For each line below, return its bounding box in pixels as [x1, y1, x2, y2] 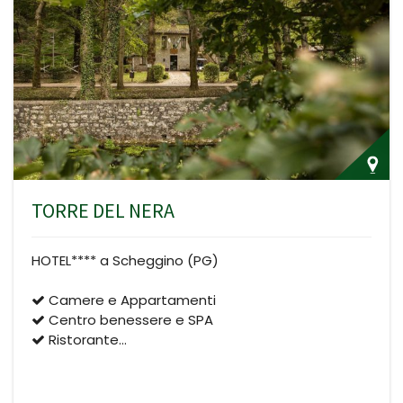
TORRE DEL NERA [31, 198, 175, 224]
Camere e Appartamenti [45, 291, 216, 310]
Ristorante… [45, 330, 127, 350]
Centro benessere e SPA [45, 310, 213, 330]
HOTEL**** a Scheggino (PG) [31, 251, 219, 271]
